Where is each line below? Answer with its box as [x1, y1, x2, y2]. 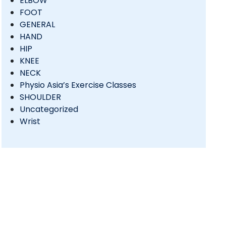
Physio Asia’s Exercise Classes [19, 79, 136, 91]
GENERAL [19, 19, 55, 31]
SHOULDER [19, 91, 61, 103]
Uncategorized [19, 103, 78, 116]
